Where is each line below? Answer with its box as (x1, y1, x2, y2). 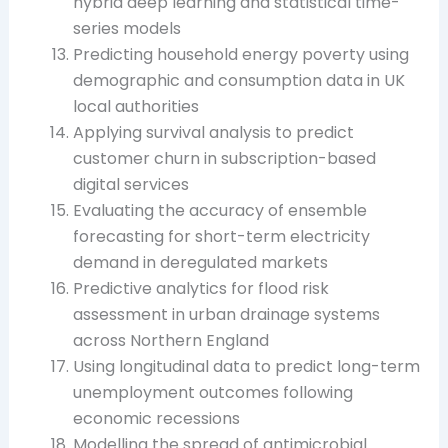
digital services (72, 172, 189, 196)
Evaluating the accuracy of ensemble (72, 198, 367, 222)
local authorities (72, 94, 199, 118)
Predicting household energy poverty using (72, 42, 409, 66)
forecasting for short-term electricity (72, 224, 370, 248)
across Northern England (72, 328, 269, 352)
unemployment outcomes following (72, 380, 353, 404)
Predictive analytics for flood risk (72, 276, 329, 300)
